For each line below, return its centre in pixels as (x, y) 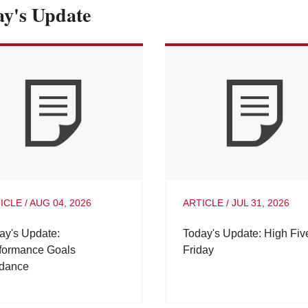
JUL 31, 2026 (260, 203)
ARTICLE (203, 203)
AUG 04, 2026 (60, 203)
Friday (198, 250)
